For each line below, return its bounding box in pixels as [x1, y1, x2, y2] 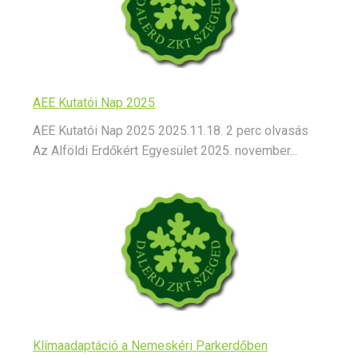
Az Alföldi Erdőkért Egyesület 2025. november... [33, 143, 297, 159]
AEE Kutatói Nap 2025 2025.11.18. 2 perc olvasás [33, 123, 308, 139]
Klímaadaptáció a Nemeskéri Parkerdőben [33, 338, 268, 354]
